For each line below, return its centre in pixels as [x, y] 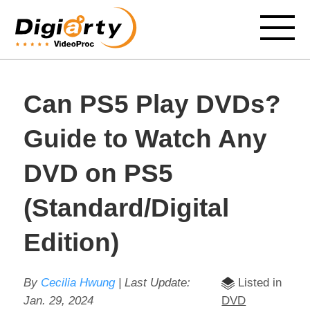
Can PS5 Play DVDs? [152, 104]
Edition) [71, 243]
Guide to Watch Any [145, 139]
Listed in [258, 283]
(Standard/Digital [126, 208]
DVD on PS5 [98, 173]
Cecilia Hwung [77, 283]
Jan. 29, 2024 [58, 301]
